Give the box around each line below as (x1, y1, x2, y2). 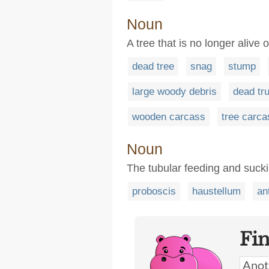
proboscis (132, 185, 176, 197)
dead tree (132, 60, 174, 72)
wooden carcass (132, 110, 205, 122)
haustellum (192, 185, 241, 197)
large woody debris (132, 85, 217, 97)
